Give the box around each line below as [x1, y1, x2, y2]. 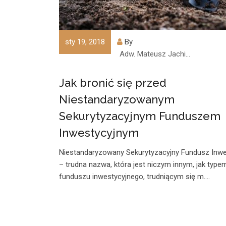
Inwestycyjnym [59, 126, 139, 139]
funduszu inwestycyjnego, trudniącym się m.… [59, 172, 210, 181]
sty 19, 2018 [65, 37, 105, 46]
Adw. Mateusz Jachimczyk [120, 49, 207, 59]
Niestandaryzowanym [59, 93, 175, 106]
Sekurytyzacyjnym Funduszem [59, 109, 220, 123]
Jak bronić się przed [59, 76, 166, 89]
